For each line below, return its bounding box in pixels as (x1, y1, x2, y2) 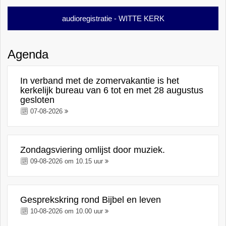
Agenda (8, 47, 48, 61)
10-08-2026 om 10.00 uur (28, 207, 105, 215)
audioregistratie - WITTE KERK (62, 14, 164, 23)
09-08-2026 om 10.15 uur (28, 157, 105, 165)
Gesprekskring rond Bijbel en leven (20, 195, 161, 205)
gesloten (20, 95, 55, 105)
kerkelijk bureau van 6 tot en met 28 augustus (20, 85, 204, 95)
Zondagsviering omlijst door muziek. (20, 145, 165, 155)
